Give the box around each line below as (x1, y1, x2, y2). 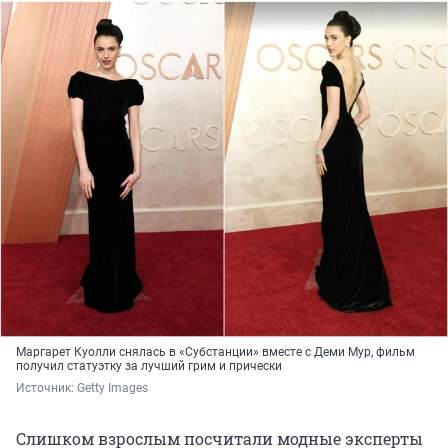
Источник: (16, 380, 77, 395)
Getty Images (77, 380, 148, 395)
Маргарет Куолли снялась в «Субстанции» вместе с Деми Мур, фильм (16, 344, 415, 359)
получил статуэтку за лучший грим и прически (16, 358, 282, 373)
